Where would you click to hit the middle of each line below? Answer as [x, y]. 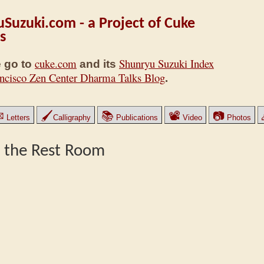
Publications [136, 118]
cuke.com [56, 64]
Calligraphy [72, 118]
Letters [17, 118]
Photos [238, 118]
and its [98, 64]
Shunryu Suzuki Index [166, 64]
